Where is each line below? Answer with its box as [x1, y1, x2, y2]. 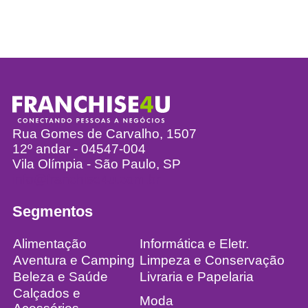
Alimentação [12, 236, 87, 252]
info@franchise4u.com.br [12, 172, 160, 187]
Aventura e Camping [12, 253, 135, 268]
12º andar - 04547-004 [12, 142, 146, 157]
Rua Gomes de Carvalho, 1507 [12, 126, 197, 142]
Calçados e [12, 286, 80, 301]
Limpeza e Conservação [139, 253, 285, 268]
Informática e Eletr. [139, 236, 249, 252]
